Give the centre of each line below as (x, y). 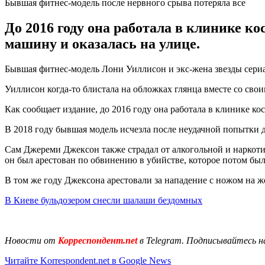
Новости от (30, 240)
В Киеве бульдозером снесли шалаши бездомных (104, 200)
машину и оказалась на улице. (102, 43)
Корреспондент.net (98, 240)
